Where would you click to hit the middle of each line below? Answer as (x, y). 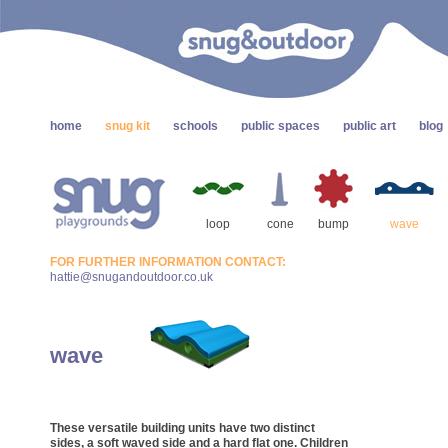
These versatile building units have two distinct (182, 428)
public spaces (280, 126)
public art (369, 126)
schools (195, 126)
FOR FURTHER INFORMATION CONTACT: (168, 262)
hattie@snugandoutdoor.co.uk (131, 277)
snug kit (127, 126)
